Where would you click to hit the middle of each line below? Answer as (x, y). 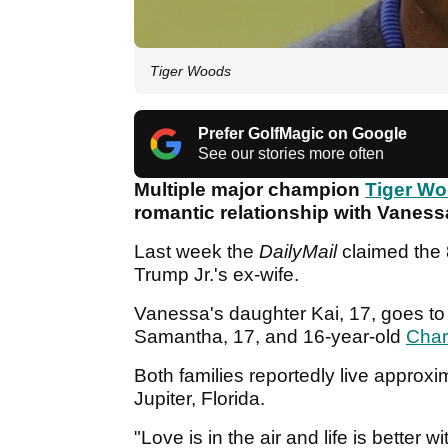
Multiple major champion (249, 190)
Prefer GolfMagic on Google (302, 134)
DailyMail (298, 252)
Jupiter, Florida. (202, 399)
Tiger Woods (190, 71)
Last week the (196, 252)
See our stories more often (291, 154)
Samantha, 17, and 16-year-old (270, 337)
